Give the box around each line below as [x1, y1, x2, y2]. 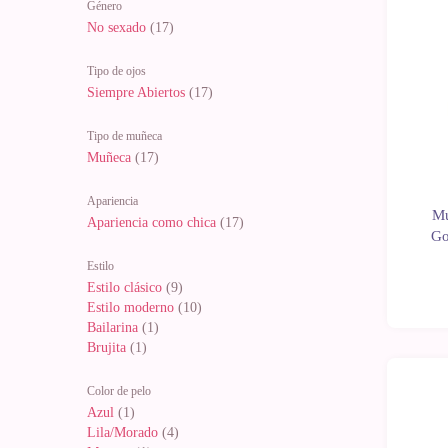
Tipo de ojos [87, 64, 146, 79]
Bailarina [87, 320, 138, 336]
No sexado [87, 20, 146, 36]
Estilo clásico [87, 280, 162, 296]
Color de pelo [87, 384, 151, 399]
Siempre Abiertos [87, 85, 185, 101]
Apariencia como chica [87, 215, 216, 231]
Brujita [87, 340, 126, 356]
